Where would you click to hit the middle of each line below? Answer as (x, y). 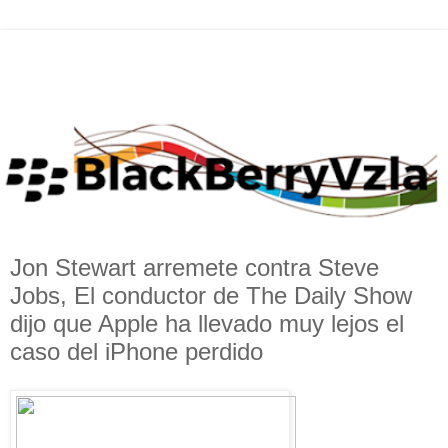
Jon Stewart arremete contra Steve (194, 268)
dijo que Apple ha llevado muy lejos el (207, 324)
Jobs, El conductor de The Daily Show (211, 296)
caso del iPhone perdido (136, 352)
